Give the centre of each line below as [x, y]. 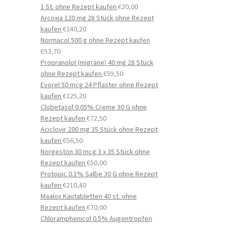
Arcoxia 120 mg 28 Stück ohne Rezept [97, 18]
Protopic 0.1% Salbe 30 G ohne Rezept [99, 174]
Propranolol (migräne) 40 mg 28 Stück [97, 63]
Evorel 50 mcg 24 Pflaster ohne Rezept [99, 85]
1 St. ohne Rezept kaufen [78, 7]
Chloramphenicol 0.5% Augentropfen [96, 219]
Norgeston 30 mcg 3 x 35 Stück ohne [95, 152]
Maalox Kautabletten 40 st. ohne [88, 196]
